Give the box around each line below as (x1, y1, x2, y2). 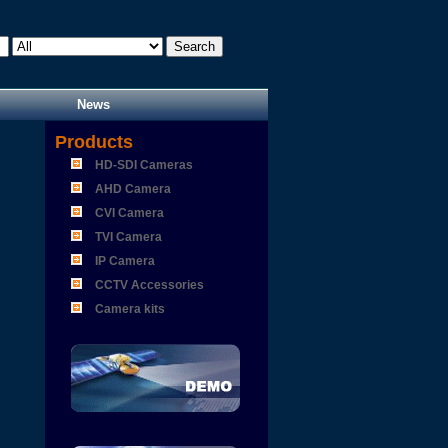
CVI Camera (94, 206, 164, 220)
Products (44, 132, 133, 152)
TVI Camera (94, 230, 162, 244)
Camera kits (94, 302, 165, 316)
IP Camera (94, 254, 155, 268)
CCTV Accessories (94, 278, 204, 292)
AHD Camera (94, 182, 171, 196)
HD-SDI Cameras (94, 158, 193, 172)
